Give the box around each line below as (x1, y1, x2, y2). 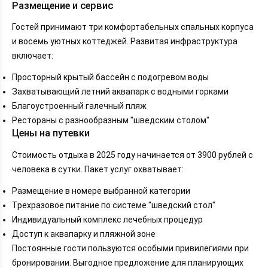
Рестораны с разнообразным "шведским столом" (12, 115, 209, 126)
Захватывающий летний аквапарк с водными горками (12, 87, 229, 97)
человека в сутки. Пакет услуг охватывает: (12, 164, 184, 174)
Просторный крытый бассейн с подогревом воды (12, 72, 209, 83)
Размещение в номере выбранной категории (12, 185, 190, 196)
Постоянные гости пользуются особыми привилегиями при (12, 243, 249, 253)
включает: (12, 51, 53, 61)
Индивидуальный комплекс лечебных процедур (12, 214, 203, 224)
